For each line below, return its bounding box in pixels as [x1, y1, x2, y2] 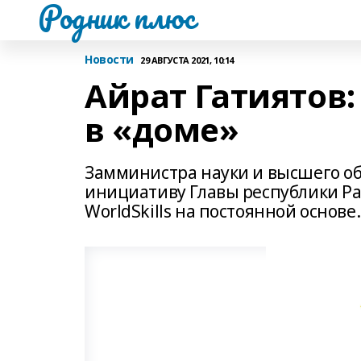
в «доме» [85, 107, 239, 151]
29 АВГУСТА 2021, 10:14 [140, 53, 234, 66]
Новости [85, 52, 135, 67]
